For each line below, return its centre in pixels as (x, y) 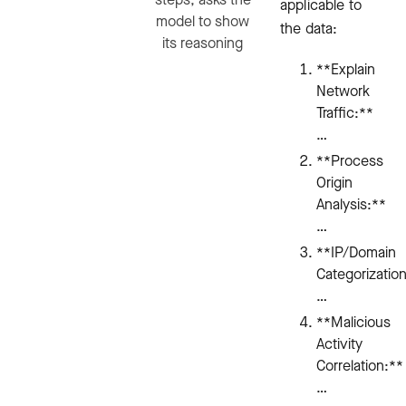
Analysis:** (351, 205)
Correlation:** (360, 366)
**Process (350, 161)
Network (343, 92)
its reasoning (203, 43)
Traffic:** (345, 113)
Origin (334, 183)
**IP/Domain (356, 253)
